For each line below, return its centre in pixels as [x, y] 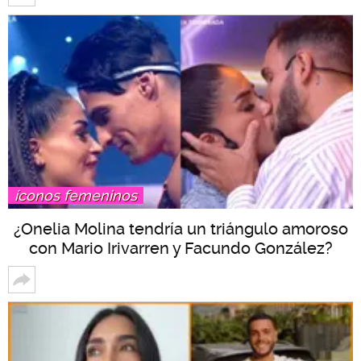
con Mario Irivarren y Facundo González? [180, 249]
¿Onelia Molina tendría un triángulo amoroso [180, 229]
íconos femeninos [76, 196]
